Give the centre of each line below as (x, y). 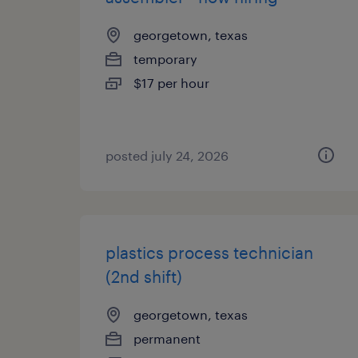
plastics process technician (209, 253)
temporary (165, 59)
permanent (167, 338)
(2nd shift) (144, 276)
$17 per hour (171, 83)
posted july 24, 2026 (167, 155)
